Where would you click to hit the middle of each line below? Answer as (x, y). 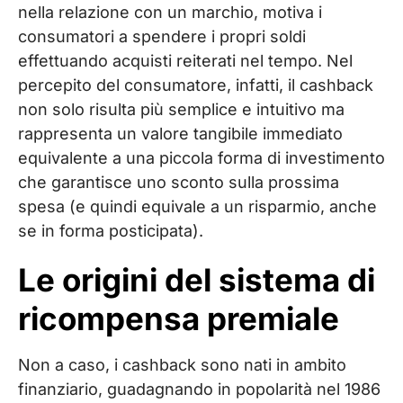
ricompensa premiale (179, 318)
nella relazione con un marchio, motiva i (170, 12)
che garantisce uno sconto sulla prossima (179, 182)
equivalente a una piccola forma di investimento (201, 158)
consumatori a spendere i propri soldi (162, 36)
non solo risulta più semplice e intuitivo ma (181, 109)
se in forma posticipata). (111, 231)
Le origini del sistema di (197, 280)
